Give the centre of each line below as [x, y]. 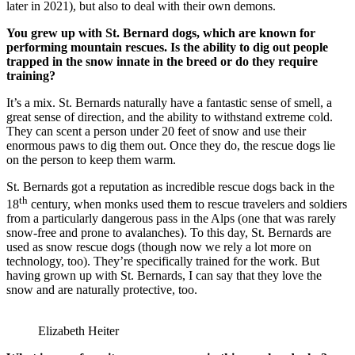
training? [31, 75]
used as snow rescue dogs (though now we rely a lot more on [159, 247]
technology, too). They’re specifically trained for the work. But [163, 261]
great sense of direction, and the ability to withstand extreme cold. [170, 116]
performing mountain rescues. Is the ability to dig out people [167, 47]
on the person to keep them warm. [91, 159]
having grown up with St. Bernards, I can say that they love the [164, 276]
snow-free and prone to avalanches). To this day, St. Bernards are [169, 233]
